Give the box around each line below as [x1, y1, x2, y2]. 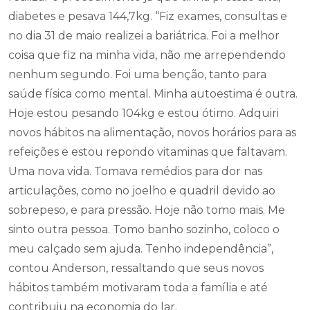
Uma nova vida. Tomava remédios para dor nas [8, 165, 262, 178]
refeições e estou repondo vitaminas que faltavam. [8, 145, 287, 158]
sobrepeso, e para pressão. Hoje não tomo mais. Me [8, 203, 285, 217]
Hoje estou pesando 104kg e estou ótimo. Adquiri [8, 107, 279, 120]
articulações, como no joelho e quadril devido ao [8, 184, 275, 197]
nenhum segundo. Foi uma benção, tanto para [8, 68, 266, 81]
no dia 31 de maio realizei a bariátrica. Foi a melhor [8, 29, 280, 42]
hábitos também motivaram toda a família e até [8, 281, 268, 294]
